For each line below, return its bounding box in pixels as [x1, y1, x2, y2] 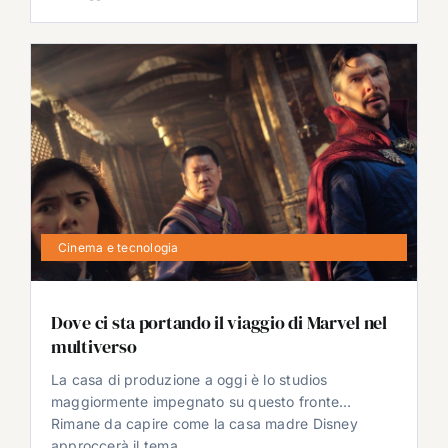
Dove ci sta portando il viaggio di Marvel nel [50, 309, 387, 335]
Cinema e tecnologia [57, 239, 179, 255]
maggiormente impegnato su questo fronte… [50, 392, 352, 410]
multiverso [50, 333, 137, 359]
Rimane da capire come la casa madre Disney [50, 414, 358, 432]
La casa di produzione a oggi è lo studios [50, 370, 328, 388]
